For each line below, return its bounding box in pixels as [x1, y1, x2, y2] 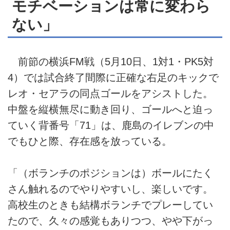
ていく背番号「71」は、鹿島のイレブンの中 [8, 120, 214, 131]
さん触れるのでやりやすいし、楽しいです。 [8, 183, 213, 195]
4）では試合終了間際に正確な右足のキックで [8, 72, 219, 84]
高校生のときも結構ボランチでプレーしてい [8, 199, 213, 211]
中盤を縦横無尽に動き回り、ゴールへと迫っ [8, 104, 213, 116]
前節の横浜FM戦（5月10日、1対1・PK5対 [8, 56, 214, 68]
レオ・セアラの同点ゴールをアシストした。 [8, 88, 213, 100]
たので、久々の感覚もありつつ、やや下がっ [8, 215, 213, 227]
